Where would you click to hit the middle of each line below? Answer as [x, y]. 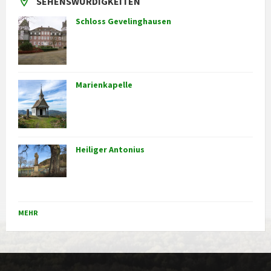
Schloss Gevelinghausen [123, 21]
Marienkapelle [104, 85]
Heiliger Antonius [110, 150]
